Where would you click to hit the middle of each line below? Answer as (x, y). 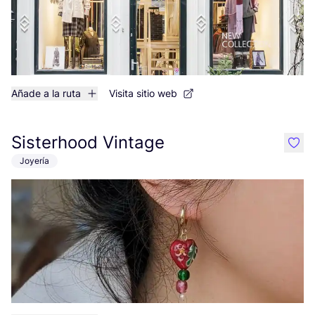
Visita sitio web (143, 93)
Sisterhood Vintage (88, 142)
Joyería (34, 161)
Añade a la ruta (46, 93)
